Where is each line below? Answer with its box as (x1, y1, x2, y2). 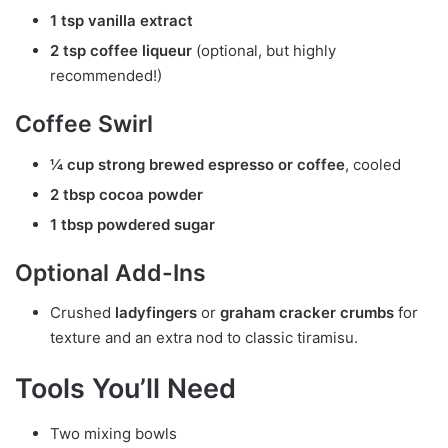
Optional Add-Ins (15, 258, 206, 287)
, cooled (345, 154, 401, 174)
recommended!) (50, 66, 162, 86)
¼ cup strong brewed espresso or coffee (50, 154, 345, 174)
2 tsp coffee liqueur (50, 41, 192, 61)
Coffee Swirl (15, 110, 153, 139)
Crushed (50, 303, 115, 323)
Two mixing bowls (50, 423, 177, 443)
